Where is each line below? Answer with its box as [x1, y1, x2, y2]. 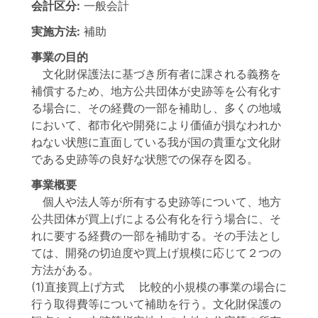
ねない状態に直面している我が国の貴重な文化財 [31, 135, 281, 149]
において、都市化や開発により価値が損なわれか [31, 118, 281, 132]
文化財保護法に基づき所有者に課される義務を [31, 67, 281, 81]
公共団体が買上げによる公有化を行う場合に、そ [31, 212, 281, 226]
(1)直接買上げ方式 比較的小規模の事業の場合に [31, 280, 287, 294]
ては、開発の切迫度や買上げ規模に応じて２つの [31, 246, 281, 260]
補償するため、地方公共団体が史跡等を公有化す [31, 84, 281, 98]
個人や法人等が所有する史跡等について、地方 [31, 194, 281, 209]
